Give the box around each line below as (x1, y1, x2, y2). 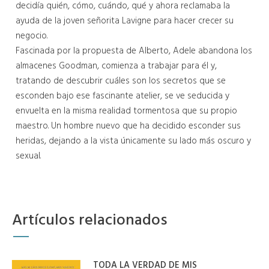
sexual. (16, 149, 41, 164)
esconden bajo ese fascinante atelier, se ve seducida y (16, 89, 229, 104)
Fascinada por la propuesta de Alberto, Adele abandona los (16, 44, 252, 59)
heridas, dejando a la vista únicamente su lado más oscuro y (16, 134, 251, 149)
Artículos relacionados (12, 208, 168, 234)
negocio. (16, 29, 47, 44)
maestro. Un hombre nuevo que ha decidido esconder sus (16, 119, 241, 134)
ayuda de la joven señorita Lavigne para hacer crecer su (16, 14, 234, 29)
